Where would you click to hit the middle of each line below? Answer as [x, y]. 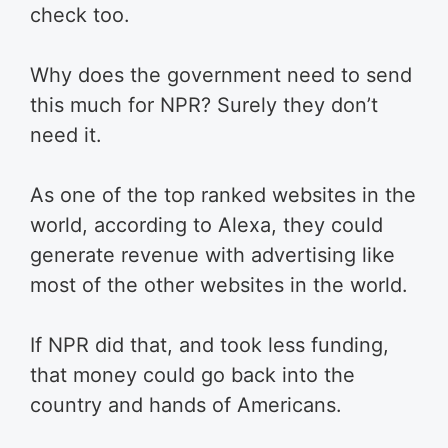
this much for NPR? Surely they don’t [204, 104]
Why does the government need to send [221, 74]
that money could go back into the [192, 374]
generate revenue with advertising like [212, 254]
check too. [80, 14]
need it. [66, 134]
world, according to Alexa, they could [206, 224]
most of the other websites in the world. [219, 284]
